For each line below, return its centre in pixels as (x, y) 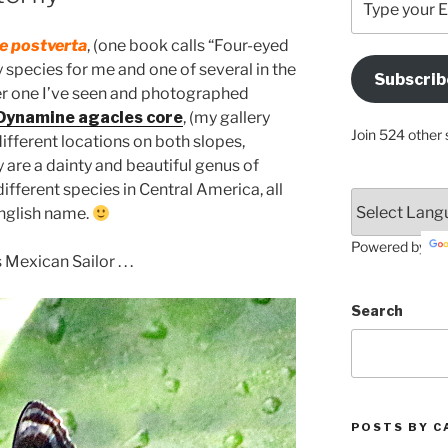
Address (380, 61)
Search (376, 311)
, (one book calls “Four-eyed (188, 46)
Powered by (389, 247)
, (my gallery (226, 118)
